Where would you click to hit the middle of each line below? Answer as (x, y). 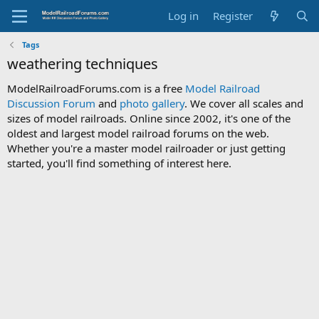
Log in (184, 16)
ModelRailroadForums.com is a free (96, 88)
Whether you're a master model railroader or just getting (146, 148)
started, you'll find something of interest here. (119, 163)
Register (233, 16)
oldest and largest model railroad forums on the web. (138, 133)
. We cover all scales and (244, 103)
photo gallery (152, 103)
